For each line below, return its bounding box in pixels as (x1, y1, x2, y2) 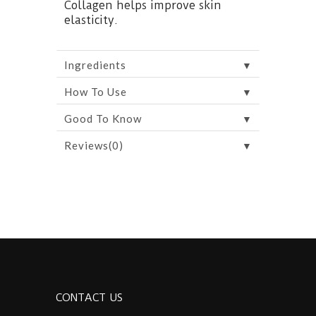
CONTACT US (56, 291, 123, 304)
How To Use (64, 85, 127, 98)
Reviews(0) (64, 138, 123, 152)
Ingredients (64, 58, 126, 71)
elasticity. (64, 13, 118, 27)
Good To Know (64, 111, 142, 125)
